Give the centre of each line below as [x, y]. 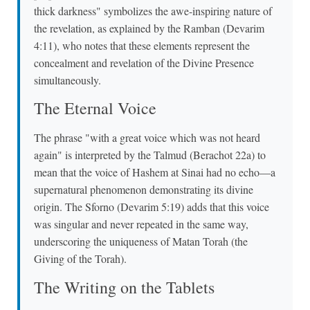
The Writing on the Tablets [124, 287]
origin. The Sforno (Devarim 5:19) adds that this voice [152, 207]
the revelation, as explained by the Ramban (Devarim [149, 28]
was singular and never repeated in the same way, [141, 224]
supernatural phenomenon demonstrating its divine [144, 190]
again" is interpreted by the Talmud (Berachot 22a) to [150, 155]
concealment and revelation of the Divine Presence [144, 62]
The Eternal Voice [95, 108]
